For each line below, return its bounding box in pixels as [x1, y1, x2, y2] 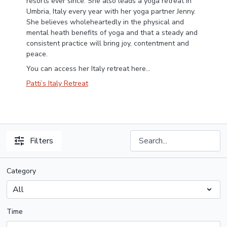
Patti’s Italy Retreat [26, 79, 88, 88]
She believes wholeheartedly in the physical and [26, 17, 184, 27]
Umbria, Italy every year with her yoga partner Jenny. [26, 7, 196, 16]
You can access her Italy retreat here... [26, 64, 150, 73]
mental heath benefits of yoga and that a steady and [26, 28, 198, 37]
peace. [26, 49, 48, 59]
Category [7, 166, 36, 176]
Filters [30, 135, 54, 146]
